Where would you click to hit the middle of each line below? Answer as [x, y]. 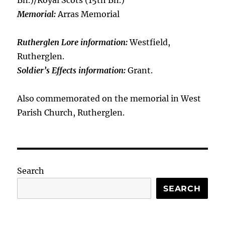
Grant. [139, 70]
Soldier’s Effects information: [72, 70]
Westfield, [149, 42]
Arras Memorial [89, 14]
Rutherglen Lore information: [73, 42]
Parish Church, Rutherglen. [71, 113]
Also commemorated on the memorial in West [109, 98]
